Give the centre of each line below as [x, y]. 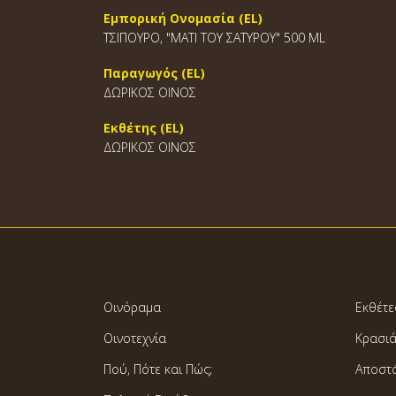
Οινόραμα [132, 307]
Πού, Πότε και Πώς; [158, 369]
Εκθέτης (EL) [144, 128]
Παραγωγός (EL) [154, 73]
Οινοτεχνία [135, 338]
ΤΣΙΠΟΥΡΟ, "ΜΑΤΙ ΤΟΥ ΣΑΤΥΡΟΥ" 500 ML [214, 38]
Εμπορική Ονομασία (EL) [183, 18]
